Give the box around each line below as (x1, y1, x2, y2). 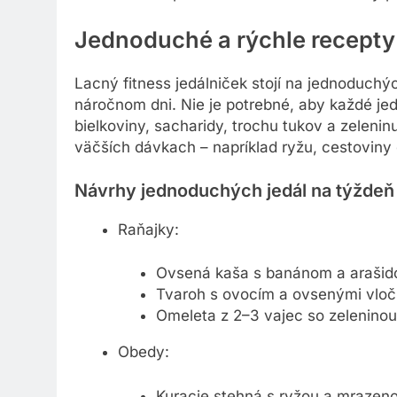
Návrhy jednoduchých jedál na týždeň (74, 183, 394, 206)
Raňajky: (117, 223, 179, 242)
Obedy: (117, 346, 169, 365)
